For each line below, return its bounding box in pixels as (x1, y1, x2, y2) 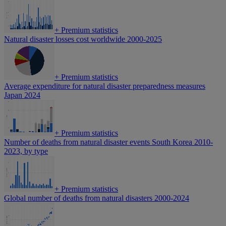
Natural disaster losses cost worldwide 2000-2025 (4, 35, 162, 44)
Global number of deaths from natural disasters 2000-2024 (4, 194, 189, 203)
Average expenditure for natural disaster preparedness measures (4, 82, 205, 91)
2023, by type (4, 147, 48, 156)
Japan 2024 (4, 91, 40, 100)
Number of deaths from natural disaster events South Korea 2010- (4, 138, 213, 147)
